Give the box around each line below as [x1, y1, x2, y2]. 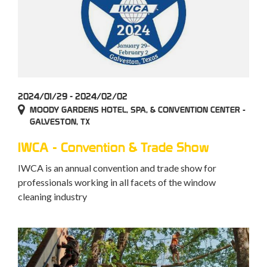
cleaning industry [18, 191, 87, 203]
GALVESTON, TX [30, 117, 90, 127]
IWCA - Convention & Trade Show [18, 139, 209, 156]
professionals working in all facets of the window [18, 176, 216, 188]
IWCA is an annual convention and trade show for [18, 162, 216, 174]
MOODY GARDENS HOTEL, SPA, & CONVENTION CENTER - [30, 105, 246, 115]
